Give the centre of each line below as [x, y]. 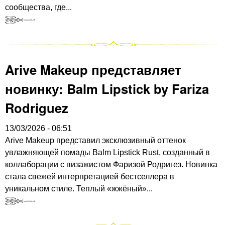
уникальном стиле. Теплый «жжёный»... [79, 189]
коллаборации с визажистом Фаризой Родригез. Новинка [111, 165]
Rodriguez [37, 108]
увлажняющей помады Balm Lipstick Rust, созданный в [107, 153]
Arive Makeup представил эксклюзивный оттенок [95, 141]
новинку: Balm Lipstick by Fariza [107, 89]
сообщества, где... [38, 7]
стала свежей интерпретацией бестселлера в [90, 177]
